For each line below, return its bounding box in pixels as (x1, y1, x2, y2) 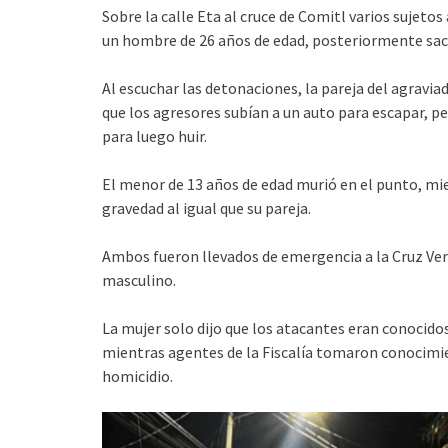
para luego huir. (102, 125, 207, 146)
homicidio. (102, 365, 173, 386)
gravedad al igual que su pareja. (102, 197, 311, 218)
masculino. (102, 269, 176, 290)
